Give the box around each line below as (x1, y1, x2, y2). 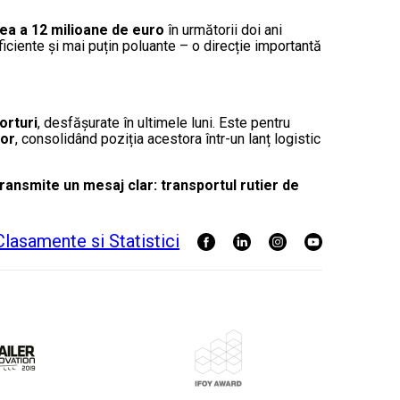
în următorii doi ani (164, 21, 282, 39)
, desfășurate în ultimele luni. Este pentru (37, 114, 290, 132)
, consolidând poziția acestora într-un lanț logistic (15, 130, 321, 148)
